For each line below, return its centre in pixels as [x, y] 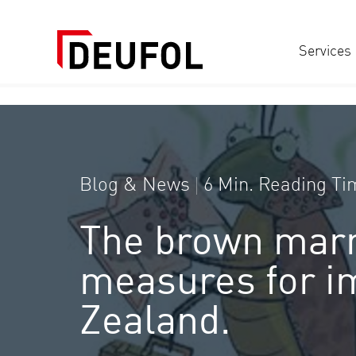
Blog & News [135, 186]
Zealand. [155, 323]
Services [325, 52]
